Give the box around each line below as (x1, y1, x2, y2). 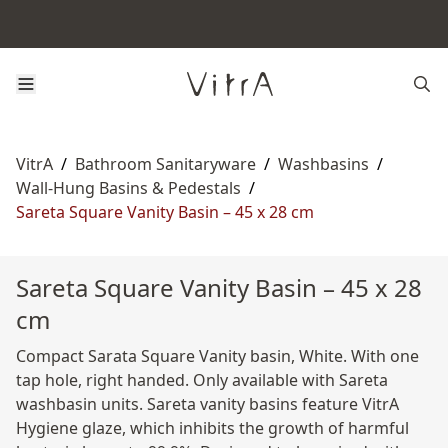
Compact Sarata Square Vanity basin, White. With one (16, 345, 419, 367)
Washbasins (278, 153, 369, 175)
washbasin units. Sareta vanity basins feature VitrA (16, 393, 399, 415)
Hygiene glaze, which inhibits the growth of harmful (16, 417, 409, 439)
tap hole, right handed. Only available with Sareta (16, 369, 388, 391)
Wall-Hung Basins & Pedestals (16, 177, 241, 199)
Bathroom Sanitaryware (75, 153, 256, 175)
